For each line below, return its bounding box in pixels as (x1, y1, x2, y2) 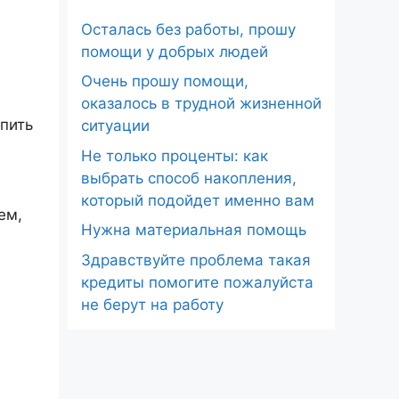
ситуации (81, 117, 150, 135)
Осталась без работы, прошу (81, 20, 296, 38)
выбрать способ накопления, (81, 168, 297, 187)
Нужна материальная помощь (81, 221, 306, 240)
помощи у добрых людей (81, 42, 268, 61)
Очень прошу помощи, (81, 72, 248, 91)
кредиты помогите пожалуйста (81, 273, 313, 291)
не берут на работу (81, 295, 224, 313)
